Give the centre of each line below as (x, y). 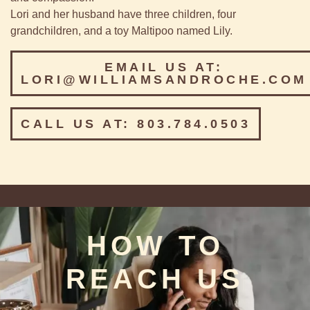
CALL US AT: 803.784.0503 (136, 124)
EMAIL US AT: (164, 67)
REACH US (155, 279)
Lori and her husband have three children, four (123, 14)
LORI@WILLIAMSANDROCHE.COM (164, 79)
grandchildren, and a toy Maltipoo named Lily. (121, 30)
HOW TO (155, 245)
